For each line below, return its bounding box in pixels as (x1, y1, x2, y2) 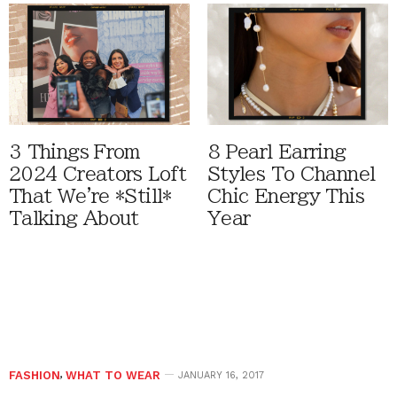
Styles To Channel (207, 164, 376, 183)
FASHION (9, 368, 60, 382)
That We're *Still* (9, 186, 172, 206)
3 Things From (9, 142, 141, 161)
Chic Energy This (207, 186, 364, 206)
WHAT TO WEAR (66, 368, 160, 382)
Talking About (9, 208, 139, 228)
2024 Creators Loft (9, 164, 187, 183)
